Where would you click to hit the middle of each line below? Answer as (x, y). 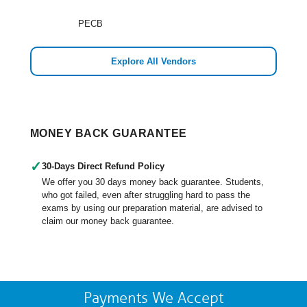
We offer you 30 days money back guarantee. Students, (153, 182)
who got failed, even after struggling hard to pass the (146, 195)
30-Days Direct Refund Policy (103, 166)
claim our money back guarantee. (108, 221)
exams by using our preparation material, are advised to (152, 208)
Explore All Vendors (153, 61)
